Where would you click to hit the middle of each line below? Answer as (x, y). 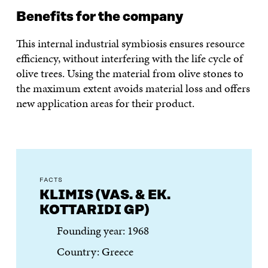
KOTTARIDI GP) (95, 210)
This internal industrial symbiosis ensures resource (130, 43)
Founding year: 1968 (110, 231)
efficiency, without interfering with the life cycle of (129, 58)
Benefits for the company (99, 17)
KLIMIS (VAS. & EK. (105, 195)
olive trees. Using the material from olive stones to (130, 73)
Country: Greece (104, 251)
